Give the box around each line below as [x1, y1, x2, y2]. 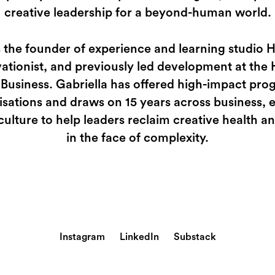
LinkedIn [119, 231, 159, 242]
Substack [173, 231, 216, 242]
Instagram [59, 231, 105, 242]
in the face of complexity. [66, 132, 209, 145]
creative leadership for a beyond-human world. [4, 7, 271, 20]
